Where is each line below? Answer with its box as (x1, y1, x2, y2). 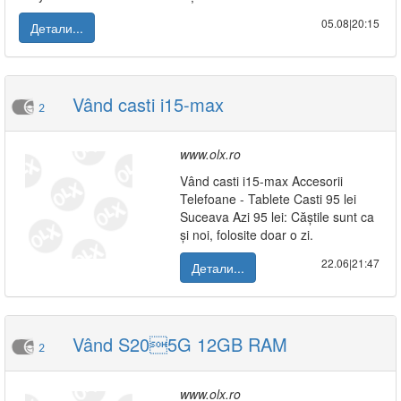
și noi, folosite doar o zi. (180, 226, 313, 243)
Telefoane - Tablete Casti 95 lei (180, 190, 356, 208)
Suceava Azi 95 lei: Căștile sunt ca (180, 208, 374, 226)
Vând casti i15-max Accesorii (180, 172, 343, 190)
